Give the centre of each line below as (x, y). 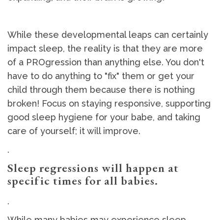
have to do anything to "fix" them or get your (101, 76)
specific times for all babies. (84, 181)
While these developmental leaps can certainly (108, 35)
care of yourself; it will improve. (75, 131)
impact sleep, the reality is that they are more (105, 49)
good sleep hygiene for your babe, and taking (104, 117)
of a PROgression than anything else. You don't (106, 62)
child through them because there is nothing (101, 90)
